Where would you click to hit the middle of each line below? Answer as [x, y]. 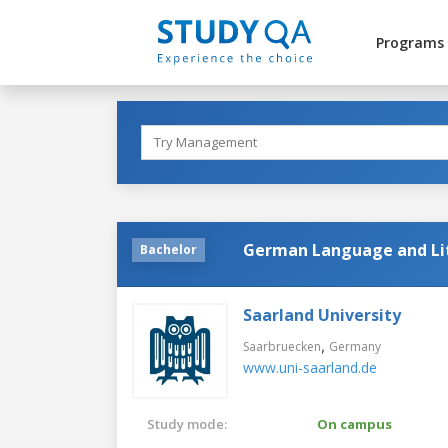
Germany [355, 346]
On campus [354, 423]
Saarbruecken [282, 346]
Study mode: [187, 423]
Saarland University [322, 314]
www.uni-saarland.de [310, 367]
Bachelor [168, 249]
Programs [409, 42]
